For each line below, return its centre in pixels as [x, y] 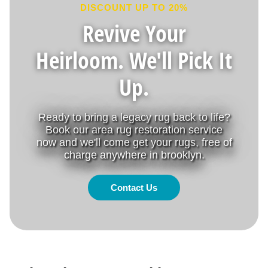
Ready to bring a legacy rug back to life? [134, 117]
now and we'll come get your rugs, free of [134, 142]
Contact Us [134, 187]
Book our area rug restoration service [134, 130]
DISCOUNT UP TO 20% [134, 7]
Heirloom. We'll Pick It [134, 60]
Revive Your [134, 33]
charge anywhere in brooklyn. [134, 155]
